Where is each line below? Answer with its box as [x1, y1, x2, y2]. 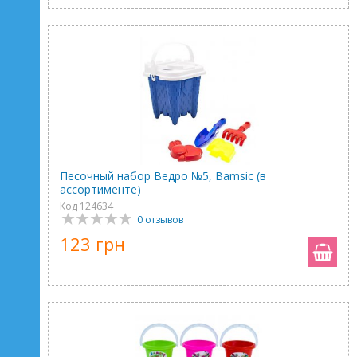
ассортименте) [60, 182, 141, 197]
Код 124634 [60, 199, 113, 213]
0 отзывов [137, 213, 183, 226]
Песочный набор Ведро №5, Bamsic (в [60, 168, 266, 183]
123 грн [60, 232, 125, 256]
